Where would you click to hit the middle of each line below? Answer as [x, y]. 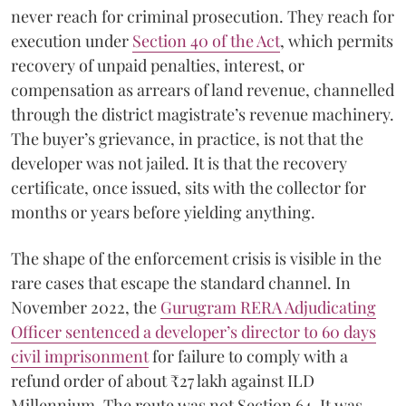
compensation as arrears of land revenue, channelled [203, 89]
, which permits [337, 40]
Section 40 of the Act [206, 40]
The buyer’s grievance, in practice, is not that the [187, 138]
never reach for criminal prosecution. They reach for [203, 16]
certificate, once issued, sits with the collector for [188, 187]
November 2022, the [86, 307]
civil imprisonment [80, 356]
